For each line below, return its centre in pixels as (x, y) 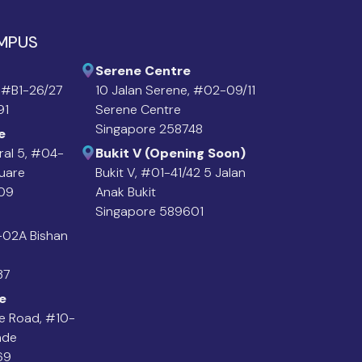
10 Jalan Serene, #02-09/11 (175, 90)
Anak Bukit (125, 192)
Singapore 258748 (149, 128)
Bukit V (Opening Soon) (170, 153)
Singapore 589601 (149, 211)
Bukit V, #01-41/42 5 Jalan (170, 172)
